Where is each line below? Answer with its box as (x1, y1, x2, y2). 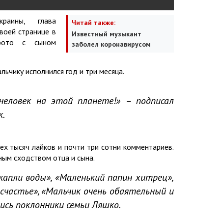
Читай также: (72, 18, 115, 27)
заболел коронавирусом (72, 39, 151, 49)
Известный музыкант (72, 29, 141, 38)
